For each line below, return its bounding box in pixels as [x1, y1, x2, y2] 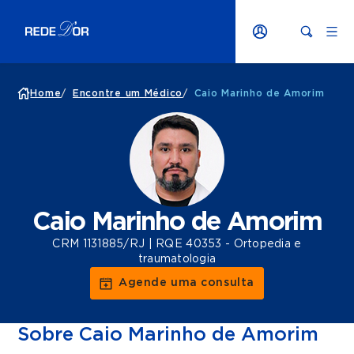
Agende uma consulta [119, 277, 254, 288]
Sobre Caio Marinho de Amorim [17, 326, 319, 345]
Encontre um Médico [73, 88, 183, 98]
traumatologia [137, 254, 217, 265]
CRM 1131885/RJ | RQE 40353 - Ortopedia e [52, 239, 302, 250]
